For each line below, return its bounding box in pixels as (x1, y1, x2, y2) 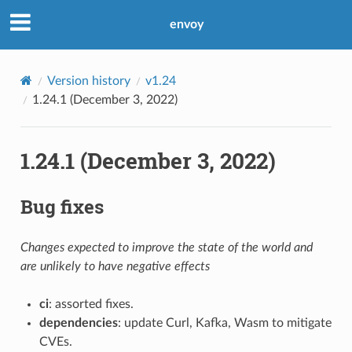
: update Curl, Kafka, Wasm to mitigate (117, 316, 332, 329)
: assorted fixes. (48, 297, 134, 310)
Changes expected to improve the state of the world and (20, 240, 313, 254)
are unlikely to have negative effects (20, 259, 210, 273)
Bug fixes (20, 193, 104, 219)
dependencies (38, 316, 118, 329)
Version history (46, 74, 130, 87)
